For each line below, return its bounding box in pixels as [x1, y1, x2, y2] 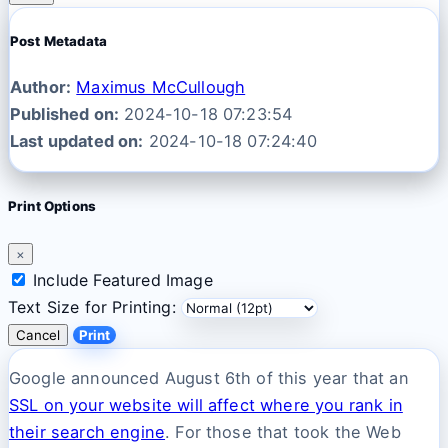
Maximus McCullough [76, 76, 246, 97]
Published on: [10, 103, 120, 124]
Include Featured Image [33, 269, 213, 290]
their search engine [9, 421, 166, 442]
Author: [10, 76, 72, 97]
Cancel [16, 326, 60, 343]
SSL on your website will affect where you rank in [9, 394, 403, 415]
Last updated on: [10, 130, 144, 151]
